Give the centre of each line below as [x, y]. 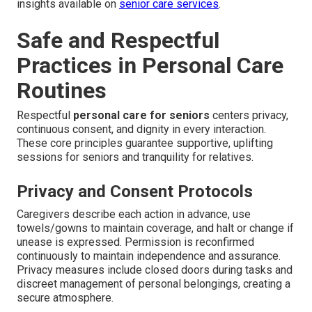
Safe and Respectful [118, 40]
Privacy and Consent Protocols [135, 191]
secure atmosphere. [65, 297]
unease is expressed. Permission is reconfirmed [135, 242]
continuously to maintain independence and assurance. [149, 256]
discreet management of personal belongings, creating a [154, 283]
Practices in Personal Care [150, 65]
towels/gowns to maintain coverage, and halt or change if [155, 228]
